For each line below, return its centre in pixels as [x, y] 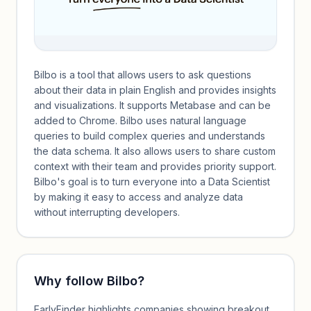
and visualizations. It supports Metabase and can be [152, 105]
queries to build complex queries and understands [150, 136]
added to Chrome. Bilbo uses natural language [140, 120]
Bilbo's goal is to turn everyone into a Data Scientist [152, 182]
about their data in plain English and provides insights [155, 90]
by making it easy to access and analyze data [138, 197]
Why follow [70, 281]
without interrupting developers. [107, 212]
